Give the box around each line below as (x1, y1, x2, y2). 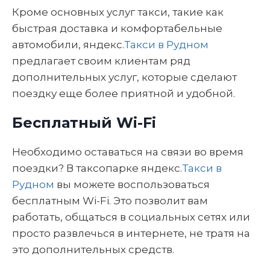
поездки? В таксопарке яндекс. (12, 162, 182, 174)
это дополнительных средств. (12, 243, 174, 256)
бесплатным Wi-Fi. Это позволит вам (12, 195, 208, 207)
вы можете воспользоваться (54, 178, 210, 190)
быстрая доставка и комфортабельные (12, 22, 222, 34)
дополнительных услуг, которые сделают (12, 71, 237, 83)
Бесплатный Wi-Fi (12, 114, 156, 131)
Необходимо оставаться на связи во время (12, 146, 243, 158)
